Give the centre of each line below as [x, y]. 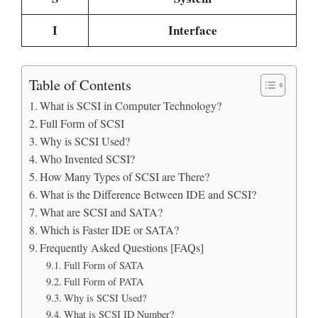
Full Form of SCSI [82, 123]
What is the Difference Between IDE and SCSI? [148, 194]
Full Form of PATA [104, 281]
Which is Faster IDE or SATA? [110, 230]
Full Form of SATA [104, 265]
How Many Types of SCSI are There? [125, 176]
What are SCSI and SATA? [102, 212]
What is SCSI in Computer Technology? [131, 105]
